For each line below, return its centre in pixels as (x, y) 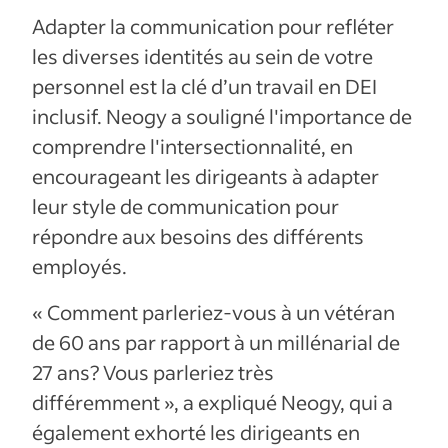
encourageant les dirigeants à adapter (205, 175)
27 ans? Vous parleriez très (153, 371)
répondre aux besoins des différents (198, 235)
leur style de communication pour (185, 205)
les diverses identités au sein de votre (202, 55)
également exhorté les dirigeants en (196, 431)
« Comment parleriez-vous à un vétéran (213, 311)
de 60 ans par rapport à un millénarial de (216, 341)
